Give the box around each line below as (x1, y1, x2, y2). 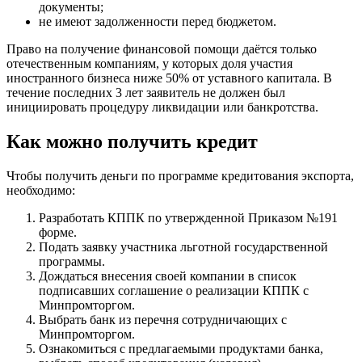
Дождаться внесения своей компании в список (39, 269, 297, 284)
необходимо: (6, 183, 75, 198)
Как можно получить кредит (6, 131, 258, 153)
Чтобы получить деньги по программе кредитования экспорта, (6, 169, 354, 183)
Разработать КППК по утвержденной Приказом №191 (39, 211, 338, 225)
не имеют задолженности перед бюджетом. (39, 15, 276, 29)
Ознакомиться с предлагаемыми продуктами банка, (39, 342, 323, 356)
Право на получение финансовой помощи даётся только (6, 42, 317, 57)
